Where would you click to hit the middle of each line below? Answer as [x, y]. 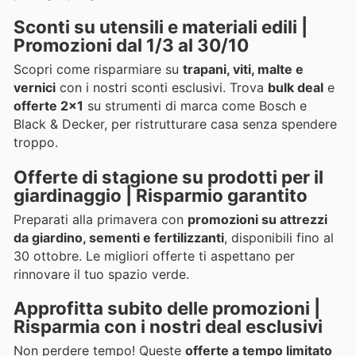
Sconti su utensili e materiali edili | [161, 27]
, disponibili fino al [279, 237]
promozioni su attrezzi [257, 219]
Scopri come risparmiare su [98, 70]
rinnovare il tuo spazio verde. [101, 274]
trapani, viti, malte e [243, 70]
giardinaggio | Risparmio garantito [161, 195]
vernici [35, 88]
